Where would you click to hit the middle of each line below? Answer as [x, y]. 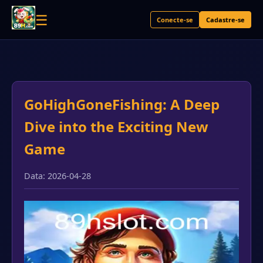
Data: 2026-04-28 [58, 176]
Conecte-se [175, 20]
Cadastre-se [225, 20]
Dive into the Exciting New [116, 127]
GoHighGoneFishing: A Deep [122, 104]
